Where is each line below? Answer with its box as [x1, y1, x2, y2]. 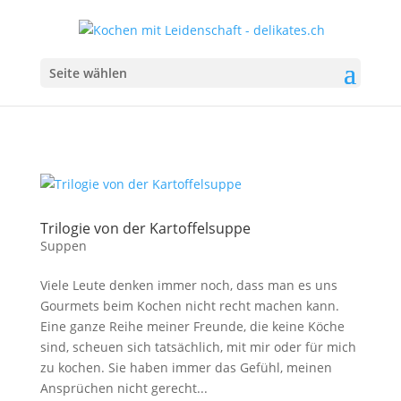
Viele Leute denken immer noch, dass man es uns [39, 277, 337, 294]
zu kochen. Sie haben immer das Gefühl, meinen [39, 359, 332, 376]
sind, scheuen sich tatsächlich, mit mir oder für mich [39, 338, 356, 355]
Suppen [39, 237, 87, 254]
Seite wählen [48, 64, 127, 81]
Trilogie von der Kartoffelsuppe [39, 218, 251, 238]
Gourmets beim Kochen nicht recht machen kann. [39, 297, 339, 314]
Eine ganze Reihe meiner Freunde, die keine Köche [39, 318, 345, 335]
